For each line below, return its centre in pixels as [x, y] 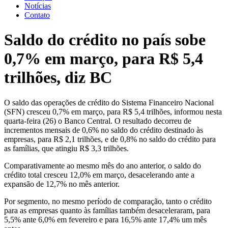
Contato [37, 15]
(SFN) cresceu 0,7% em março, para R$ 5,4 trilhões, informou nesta [113, 111]
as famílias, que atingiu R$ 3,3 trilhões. [66, 148]
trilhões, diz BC [58, 78]
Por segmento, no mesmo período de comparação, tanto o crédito [108, 201]
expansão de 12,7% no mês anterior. [62, 184]
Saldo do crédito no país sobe [105, 40]
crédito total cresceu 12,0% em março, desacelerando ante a [99, 175]
